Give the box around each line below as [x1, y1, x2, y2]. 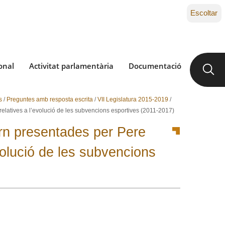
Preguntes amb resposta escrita [6, 96, 93, 103]
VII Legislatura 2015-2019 [97, 96, 168, 103]
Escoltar [190, 9, 217, 17]
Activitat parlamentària [29, 61, 114, 71]
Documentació [129, 61, 181, 71]
